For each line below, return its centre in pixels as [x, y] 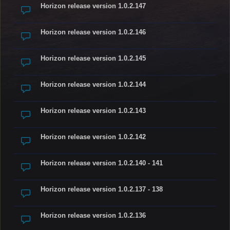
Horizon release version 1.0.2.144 [93, 84]
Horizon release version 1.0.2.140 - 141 [102, 163]
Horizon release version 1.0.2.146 [93, 32]
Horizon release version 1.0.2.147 [93, 6]
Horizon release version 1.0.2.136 [93, 215]
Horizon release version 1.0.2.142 [93, 137]
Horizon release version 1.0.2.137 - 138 [102, 189]
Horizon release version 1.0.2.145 [93, 58]
